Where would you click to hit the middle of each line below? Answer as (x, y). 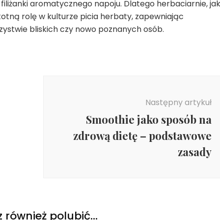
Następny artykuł (178, 103)
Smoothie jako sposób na (149, 120)
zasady (194, 152)
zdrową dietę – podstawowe (142, 136)
